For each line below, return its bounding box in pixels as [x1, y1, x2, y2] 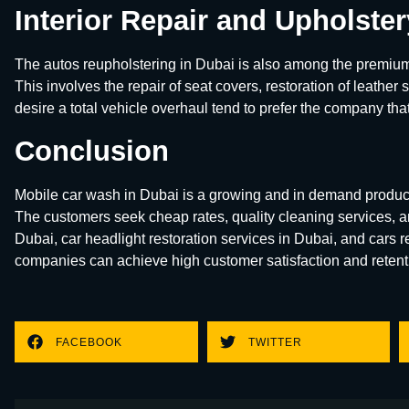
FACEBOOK [56, 335, 122, 349]
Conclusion [15, 134, 169, 167]
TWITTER [247, 335, 302, 349]
